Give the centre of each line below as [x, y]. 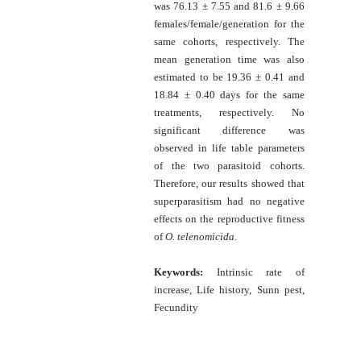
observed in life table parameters [229, 147]
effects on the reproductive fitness [229, 218]
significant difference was [229, 130]
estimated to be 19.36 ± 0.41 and [229, 77]
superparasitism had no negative [229, 201]
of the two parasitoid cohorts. [229, 165]
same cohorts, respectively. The [229, 41]
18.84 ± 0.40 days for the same [229, 94]
